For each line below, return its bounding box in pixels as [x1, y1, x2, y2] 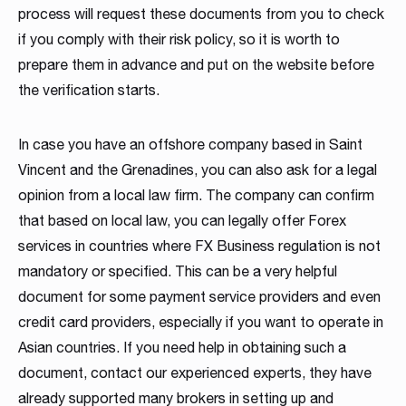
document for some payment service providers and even [18, 288, 381, 304]
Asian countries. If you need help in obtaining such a [18, 339, 346, 355]
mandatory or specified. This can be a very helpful [18, 263, 337, 279]
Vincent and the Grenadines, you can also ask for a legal [18, 161, 377, 178]
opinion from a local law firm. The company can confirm [18, 187, 374, 203]
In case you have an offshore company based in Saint [18, 136, 362, 152]
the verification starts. [18, 82, 159, 98]
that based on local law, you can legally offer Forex [18, 212, 346, 228]
